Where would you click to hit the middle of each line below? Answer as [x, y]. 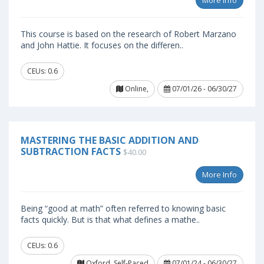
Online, [136, 89]
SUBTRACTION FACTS [71, 151]
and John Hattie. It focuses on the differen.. [102, 45]
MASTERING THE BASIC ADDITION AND [110, 140]
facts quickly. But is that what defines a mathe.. [110, 220]
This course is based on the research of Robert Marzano [128, 34]
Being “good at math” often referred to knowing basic [123, 208]
